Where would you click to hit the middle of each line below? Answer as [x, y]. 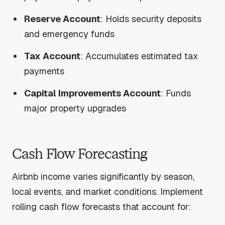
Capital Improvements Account [93, 93]
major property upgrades [75, 108]
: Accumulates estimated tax [140, 56]
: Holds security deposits [151, 19]
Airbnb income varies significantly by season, [103, 176]
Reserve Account [63, 19]
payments [44, 71]
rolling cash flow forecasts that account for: [101, 206]
